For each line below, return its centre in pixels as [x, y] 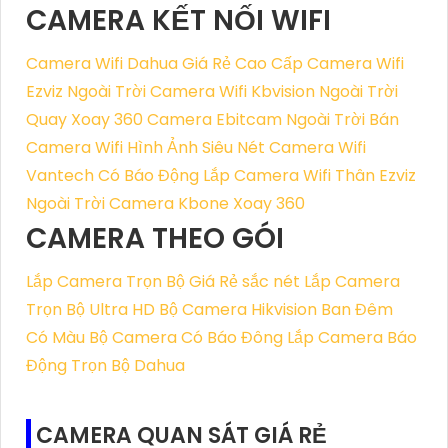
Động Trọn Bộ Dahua [105, 366]
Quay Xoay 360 [84, 120]
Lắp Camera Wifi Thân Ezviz [309, 176]
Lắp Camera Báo [352, 338]
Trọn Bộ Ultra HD [90, 310]
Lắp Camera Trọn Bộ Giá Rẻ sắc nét [163, 282]
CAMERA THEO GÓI [155, 239]
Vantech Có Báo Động [112, 176]
